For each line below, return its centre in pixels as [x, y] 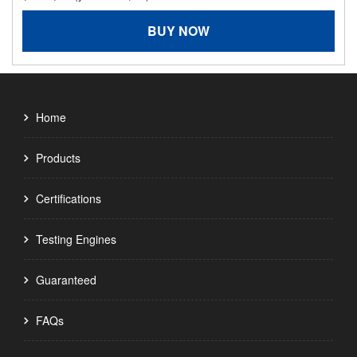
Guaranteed [66, 280]
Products [58, 158]
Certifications [69, 199]
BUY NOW [178, 31]
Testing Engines [76, 239]
